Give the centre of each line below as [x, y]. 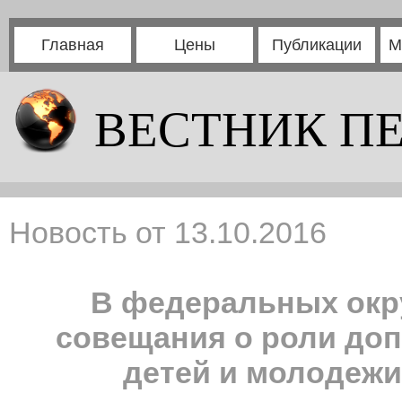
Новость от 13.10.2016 [168, 232]
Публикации [317, 45]
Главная [73, 45]
